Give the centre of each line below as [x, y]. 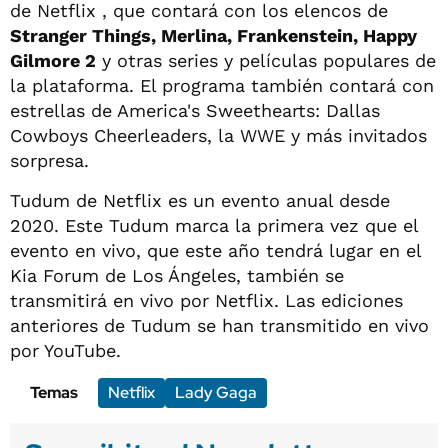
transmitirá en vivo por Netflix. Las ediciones [206, 300]
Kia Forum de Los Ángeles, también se [177, 275]
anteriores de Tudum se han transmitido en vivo [219, 325]
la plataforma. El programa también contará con [222, 85]
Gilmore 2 [53, 60]
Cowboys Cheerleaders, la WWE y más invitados [218, 135]
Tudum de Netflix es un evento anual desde [200, 200]
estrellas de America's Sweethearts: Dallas [195, 110]
